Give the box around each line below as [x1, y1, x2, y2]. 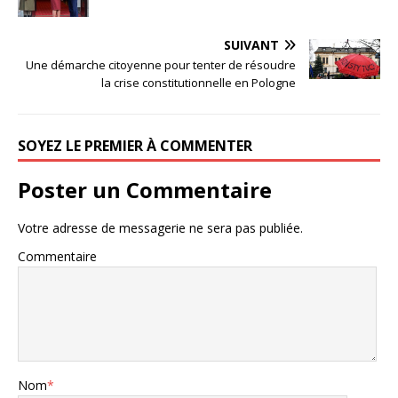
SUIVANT [224, 36, 279, 54]
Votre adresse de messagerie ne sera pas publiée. [18, 219, 303, 237]
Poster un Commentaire [18, 175, 272, 205]
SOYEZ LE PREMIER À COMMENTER [18, 136, 252, 156]
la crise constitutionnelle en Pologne [101, 75, 296, 92]
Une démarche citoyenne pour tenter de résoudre [26, 57, 296, 74]
